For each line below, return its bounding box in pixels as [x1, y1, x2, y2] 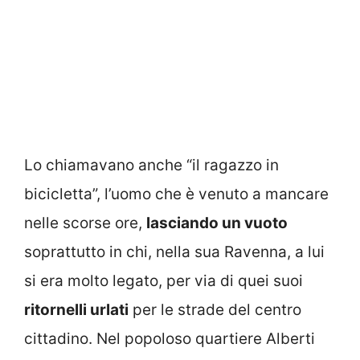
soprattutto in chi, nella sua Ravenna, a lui [24, 242, 325, 261]
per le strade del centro [129, 300, 301, 319]
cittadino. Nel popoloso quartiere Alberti [24, 329, 315, 348]
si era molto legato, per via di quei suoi [24, 271, 303, 290]
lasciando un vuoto [146, 213, 288, 232]
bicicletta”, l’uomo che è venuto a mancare [24, 184, 329, 203]
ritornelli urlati [24, 300, 129, 319]
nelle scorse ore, [24, 213, 146, 232]
